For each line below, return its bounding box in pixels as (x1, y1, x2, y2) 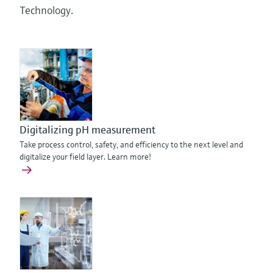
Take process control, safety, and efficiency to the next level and (19, 139, 243, 150)
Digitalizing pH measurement (19, 122, 155, 136)
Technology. (19, 3, 73, 17)
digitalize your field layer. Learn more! (19, 151, 151, 162)
